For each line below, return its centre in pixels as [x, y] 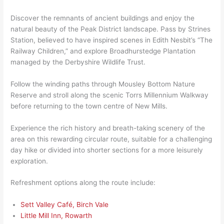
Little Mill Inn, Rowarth [57, 216]
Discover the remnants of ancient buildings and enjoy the [103, 18]
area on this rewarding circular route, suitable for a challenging [111, 139]
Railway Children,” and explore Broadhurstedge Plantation [103, 51]
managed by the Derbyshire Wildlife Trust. [78, 62]
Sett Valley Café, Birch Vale [65, 205]
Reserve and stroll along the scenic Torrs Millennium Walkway [110, 95]
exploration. [29, 161]
